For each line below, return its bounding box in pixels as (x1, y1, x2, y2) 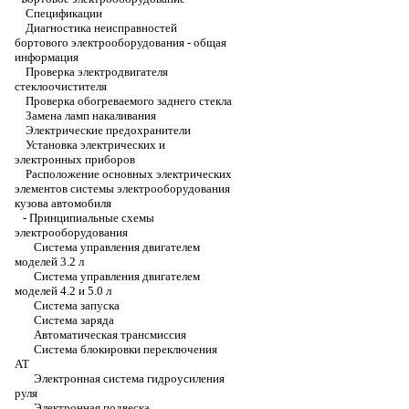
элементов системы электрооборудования (15, 182, 230, 195)
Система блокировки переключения (34, 342, 217, 356)
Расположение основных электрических (26, 167, 232, 181)
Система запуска (34, 299, 120, 312)
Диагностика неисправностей (26, 21, 177, 35)
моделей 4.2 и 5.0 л (15, 284, 111, 298)
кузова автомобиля (15, 196, 111, 210)
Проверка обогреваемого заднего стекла (26, 94, 232, 108)
